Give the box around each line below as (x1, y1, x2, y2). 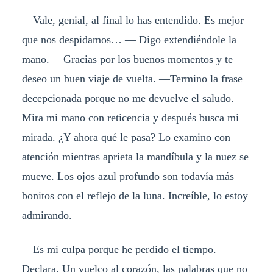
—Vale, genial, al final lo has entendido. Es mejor (21, 13, 244, 26)
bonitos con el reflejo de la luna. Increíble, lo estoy (21, 189, 248, 202)
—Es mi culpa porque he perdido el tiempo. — (21, 243, 230, 255)
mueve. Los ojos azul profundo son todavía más (21, 169, 234, 182)
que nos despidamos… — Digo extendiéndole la (21, 33, 236, 46)
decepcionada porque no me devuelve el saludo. (21, 91, 234, 104)
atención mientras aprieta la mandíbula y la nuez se (21, 150, 249, 163)
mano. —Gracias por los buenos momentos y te (21, 52, 233, 65)
